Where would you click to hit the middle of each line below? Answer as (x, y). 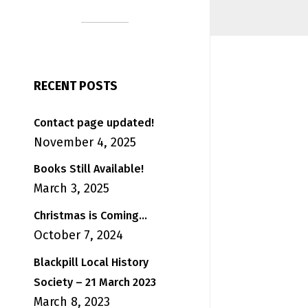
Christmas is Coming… (90, 216)
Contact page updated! (93, 122)
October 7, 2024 (78, 235)
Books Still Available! (88, 169)
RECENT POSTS (75, 86)
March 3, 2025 (71, 189)
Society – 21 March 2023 (95, 282)
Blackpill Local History (91, 262)
